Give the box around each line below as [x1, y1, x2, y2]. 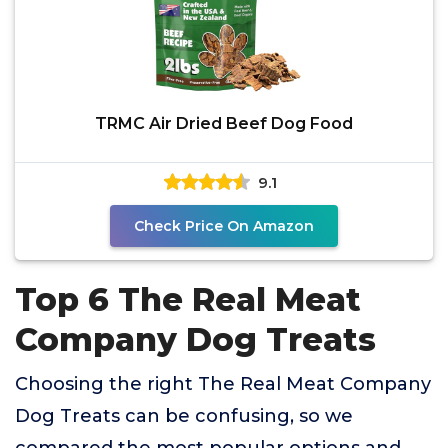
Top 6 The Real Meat [15, 280, 361, 319]
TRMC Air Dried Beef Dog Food [95, 114, 353, 133]
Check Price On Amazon [134, 217, 314, 235]
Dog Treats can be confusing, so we [15, 405, 353, 427]
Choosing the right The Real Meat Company [15, 373, 431, 395]
